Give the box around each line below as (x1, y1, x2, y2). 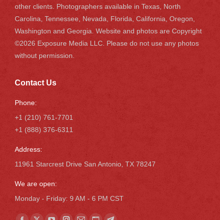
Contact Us (15, 78, 56, 87)
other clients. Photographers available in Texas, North (15, 2, 181, 10)
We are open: (15, 179, 57, 188)
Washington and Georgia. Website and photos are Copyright (15, 27, 202, 35)
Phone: (15, 98, 37, 107)
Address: (15, 145, 42, 153)
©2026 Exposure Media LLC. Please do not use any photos (15, 39, 199, 47)
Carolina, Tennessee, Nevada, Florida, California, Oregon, (15, 14, 195, 23)
